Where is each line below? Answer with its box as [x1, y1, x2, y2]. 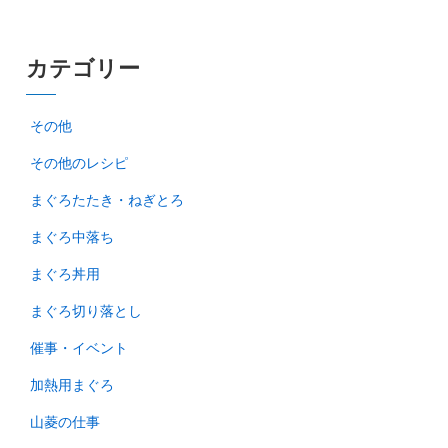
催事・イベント [29, 339, 128, 356]
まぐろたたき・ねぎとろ [29, 191, 184, 208]
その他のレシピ [29, 154, 128, 171]
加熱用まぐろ [29, 376, 114, 393]
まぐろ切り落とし [29, 302, 142, 319]
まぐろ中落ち [29, 228, 114, 245]
